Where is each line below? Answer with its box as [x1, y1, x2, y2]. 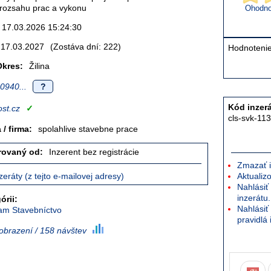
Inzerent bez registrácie [49, 147, 139, 157]
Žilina [29, 61, 50, 71]
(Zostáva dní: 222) [50, 42, 121, 51]
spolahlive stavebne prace [38, 124, 138, 134]
